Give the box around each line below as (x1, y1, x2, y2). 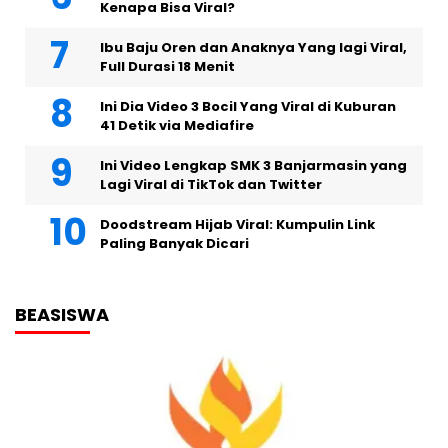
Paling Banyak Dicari (100, 234, 249, 254)
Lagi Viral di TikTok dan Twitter (100, 175, 322, 195)
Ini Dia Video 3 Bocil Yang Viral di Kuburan (100, 97, 396, 117)
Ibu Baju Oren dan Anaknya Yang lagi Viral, (100, 38, 407, 58)
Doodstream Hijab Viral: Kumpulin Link (100, 215, 375, 235)
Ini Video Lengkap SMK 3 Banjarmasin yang (100, 156, 407, 176)
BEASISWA (15, 302, 109, 328)
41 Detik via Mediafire (100, 116, 254, 136)
